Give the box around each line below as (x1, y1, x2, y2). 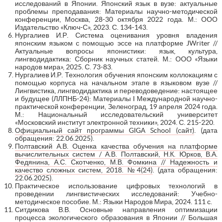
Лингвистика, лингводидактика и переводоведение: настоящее (14, 86, 218, 95)
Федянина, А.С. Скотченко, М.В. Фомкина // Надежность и (14, 158, 218, 166)
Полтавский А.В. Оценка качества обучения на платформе (14, 142, 218, 150)
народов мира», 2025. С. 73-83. (14, 62, 112, 71)
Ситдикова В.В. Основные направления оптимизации (14, 205, 218, 214)
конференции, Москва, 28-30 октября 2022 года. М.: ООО (14, 15, 218, 23)
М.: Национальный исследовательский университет (14, 110, 218, 118)
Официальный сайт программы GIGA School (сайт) (14, 126, 195, 134)
